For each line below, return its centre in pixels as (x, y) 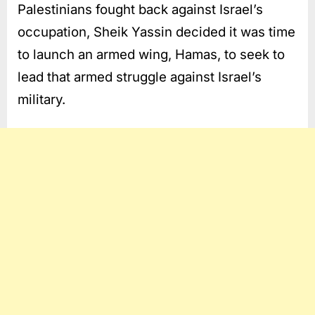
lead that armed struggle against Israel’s (140, 77)
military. (41, 99)
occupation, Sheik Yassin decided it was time (156, 32)
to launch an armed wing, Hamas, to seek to (151, 54)
